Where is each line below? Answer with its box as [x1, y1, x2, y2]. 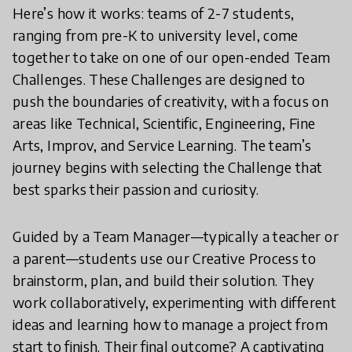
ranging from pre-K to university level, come [13, 26, 299, 45]
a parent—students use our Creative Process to [13, 249, 317, 268]
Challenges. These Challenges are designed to [13, 70, 306, 89]
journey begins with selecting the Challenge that [13, 158, 323, 177]
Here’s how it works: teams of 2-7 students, [13, 4, 295, 23]
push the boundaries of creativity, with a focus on [13, 92, 328, 111]
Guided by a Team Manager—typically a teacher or [13, 227, 339, 246]
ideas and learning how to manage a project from [13, 315, 328, 334]
